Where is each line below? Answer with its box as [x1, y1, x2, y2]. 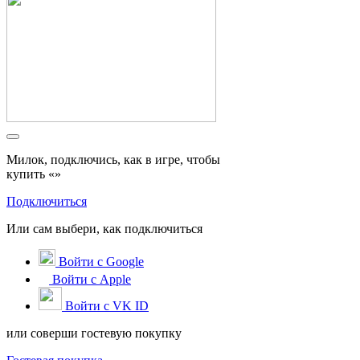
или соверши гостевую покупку [6, 325, 182, 340]
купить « [6, 166, 55, 181]
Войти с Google [55, 254, 144, 268]
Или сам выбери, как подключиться [6, 221, 202, 235]
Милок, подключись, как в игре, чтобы [6, 152, 220, 166]
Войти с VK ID [62, 298, 149, 313]
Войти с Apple [52, 272, 131, 286]
